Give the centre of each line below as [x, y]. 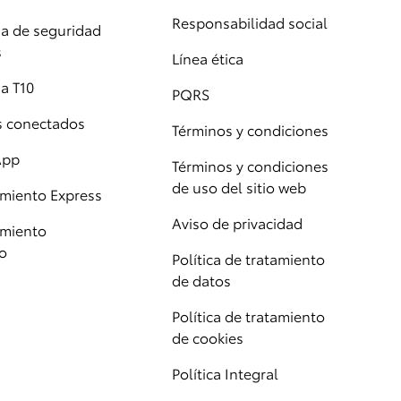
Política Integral [226, 373]
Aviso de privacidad [238, 223]
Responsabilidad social [250, 22]
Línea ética [208, 58]
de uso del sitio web [239, 187]
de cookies [208, 337]
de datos [202, 280]
